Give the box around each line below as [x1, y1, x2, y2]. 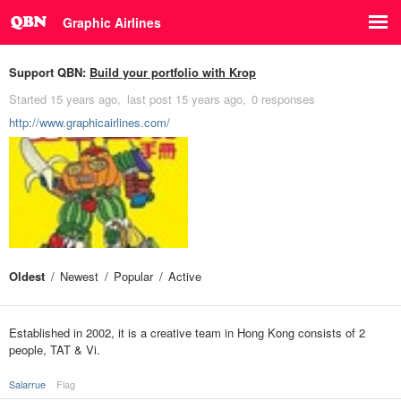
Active [168, 268, 201, 285]
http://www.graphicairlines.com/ [9, 114, 170, 131]
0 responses [252, 90, 315, 107]
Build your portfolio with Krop [90, 64, 256, 81]
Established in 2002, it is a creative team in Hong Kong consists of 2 [9, 324, 365, 341]
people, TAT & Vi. [9, 341, 100, 358]
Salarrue [9, 377, 46, 391]
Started [9, 90, 50, 107]
